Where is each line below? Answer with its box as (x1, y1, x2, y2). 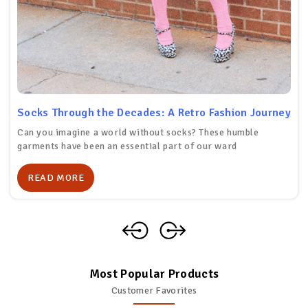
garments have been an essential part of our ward (17, 140, 237, 153)
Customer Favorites (111, 285, 197, 297)
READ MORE (27, 172, 85, 184)
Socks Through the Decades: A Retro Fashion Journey (17, 106, 291, 120)
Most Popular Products (89, 266, 219, 282)
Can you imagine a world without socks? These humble (17, 126, 259, 139)
